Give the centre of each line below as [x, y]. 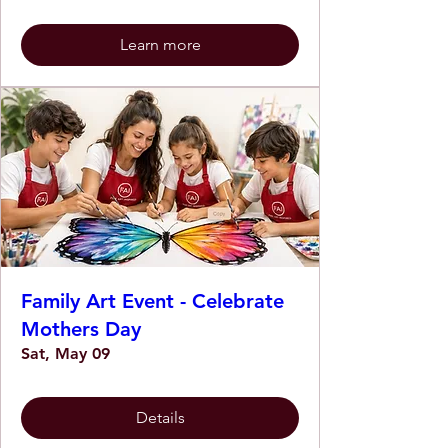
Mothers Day [81, 328]
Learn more [160, 44]
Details [160, 417]
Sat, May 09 [65, 353]
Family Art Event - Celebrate [152, 300]
